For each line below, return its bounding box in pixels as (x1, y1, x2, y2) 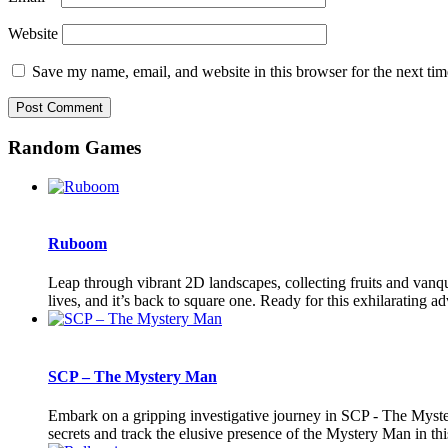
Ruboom (48, 235, 107, 253)
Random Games (8, 137, 141, 159)
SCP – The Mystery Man (48, 367, 217, 385)
